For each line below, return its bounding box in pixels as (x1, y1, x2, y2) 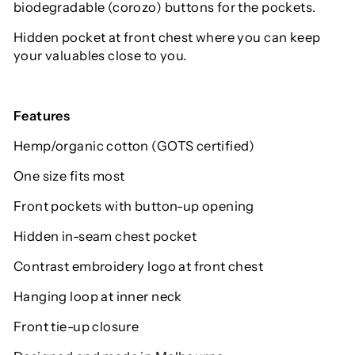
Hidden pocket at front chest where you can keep (13, 29, 321, 46)
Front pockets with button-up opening (13, 198, 254, 215)
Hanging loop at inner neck (13, 288, 182, 305)
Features (13, 108, 71, 124)
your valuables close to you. (13, 48, 187, 64)
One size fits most (13, 168, 125, 185)
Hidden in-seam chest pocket (13, 228, 197, 245)
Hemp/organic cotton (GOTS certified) (13, 138, 255, 155)
